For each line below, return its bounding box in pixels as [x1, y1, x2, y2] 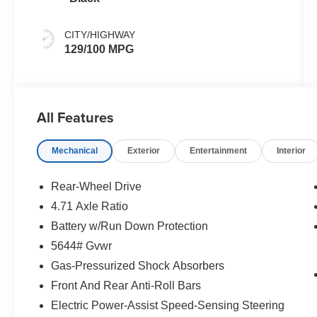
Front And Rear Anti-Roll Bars [51, 279, 202, 292]
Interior [277, 146, 306, 156]
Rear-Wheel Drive [51, 180, 142, 193]
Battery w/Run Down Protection [51, 220, 209, 233]
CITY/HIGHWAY [64, 29, 136, 41]
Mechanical [52, 146, 98, 156]
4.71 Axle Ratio [51, 200, 129, 213]
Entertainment [190, 146, 248, 156]
